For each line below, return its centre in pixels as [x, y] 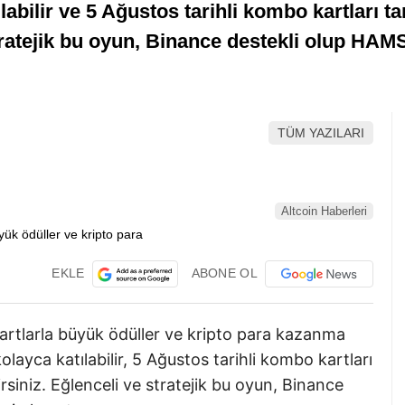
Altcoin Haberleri [324, 212]
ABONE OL [224, 273]
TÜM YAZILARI [321, 133]
